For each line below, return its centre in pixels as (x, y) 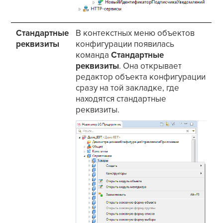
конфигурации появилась (125, 44)
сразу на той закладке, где (128, 88)
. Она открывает (151, 66)
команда (94, 55)
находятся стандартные (121, 99)
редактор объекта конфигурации (141, 77)
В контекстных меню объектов (135, 33)
